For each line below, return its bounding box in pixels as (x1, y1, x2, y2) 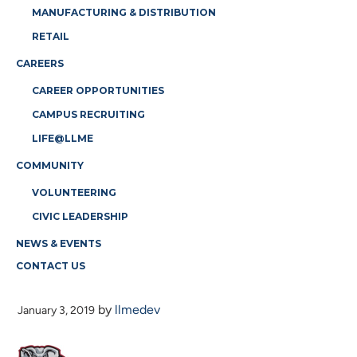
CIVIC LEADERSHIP (32, 210, 128, 222)
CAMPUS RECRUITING (32, 108, 145, 120)
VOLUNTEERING (32, 186, 116, 198)
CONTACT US (16, 260, 85, 272)
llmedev (115, 302, 161, 317)
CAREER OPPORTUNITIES (32, 84, 164, 96)
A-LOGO (140, 278, 217, 301)
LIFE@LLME (32, 132, 93, 144)
